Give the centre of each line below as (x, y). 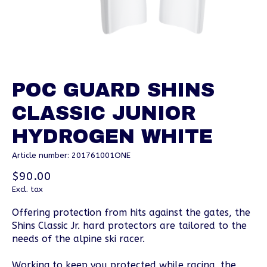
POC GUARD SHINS (113, 90)
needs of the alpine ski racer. (78, 239)
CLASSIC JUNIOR (104, 113)
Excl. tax (27, 190)
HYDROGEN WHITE (112, 136)
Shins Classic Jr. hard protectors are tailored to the (129, 226)
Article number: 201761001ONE (71, 155)
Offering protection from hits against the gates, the (131, 213)
